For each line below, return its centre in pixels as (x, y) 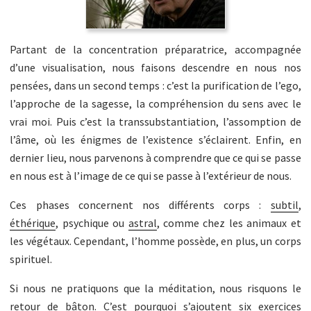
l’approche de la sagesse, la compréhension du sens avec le (155, 104)
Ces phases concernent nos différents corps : (140, 205)
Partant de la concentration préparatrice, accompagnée (155, 50)
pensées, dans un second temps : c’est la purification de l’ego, (155, 86)
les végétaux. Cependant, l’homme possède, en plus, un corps (155, 241)
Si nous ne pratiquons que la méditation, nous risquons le (155, 288)
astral (142, 223)
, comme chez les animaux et (229, 223)
